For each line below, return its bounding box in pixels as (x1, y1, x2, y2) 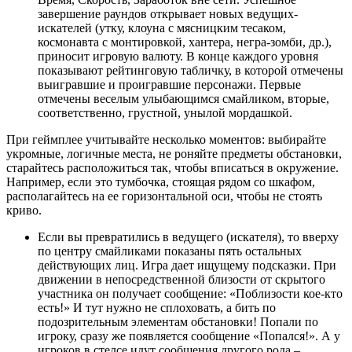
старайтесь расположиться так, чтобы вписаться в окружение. (6, 160, 339, 174)
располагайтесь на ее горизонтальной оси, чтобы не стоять (6, 189, 322, 203)
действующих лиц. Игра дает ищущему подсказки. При (38, 258, 336, 272)
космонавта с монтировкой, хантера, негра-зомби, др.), (38, 35, 332, 49)
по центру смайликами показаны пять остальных (38, 244, 302, 258)
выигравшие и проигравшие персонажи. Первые (38, 77, 301, 91)
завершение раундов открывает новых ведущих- (38, 6, 298, 20)
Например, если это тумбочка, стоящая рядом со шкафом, (6, 174, 315, 189)
